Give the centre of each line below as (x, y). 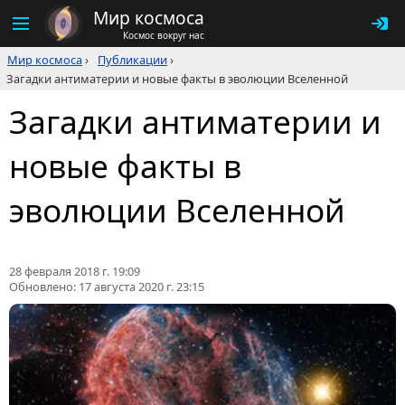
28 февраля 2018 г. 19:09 (75, 272)
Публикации (132, 60)
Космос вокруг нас (164, 35)
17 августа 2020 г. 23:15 (141, 287)
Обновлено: (44, 287)
